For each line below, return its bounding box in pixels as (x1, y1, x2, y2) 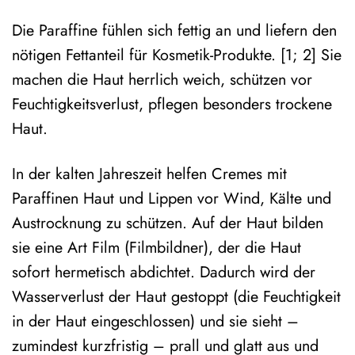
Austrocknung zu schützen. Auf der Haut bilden (12, 212, 323, 235)
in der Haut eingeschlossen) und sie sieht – (12, 310, 299, 333)
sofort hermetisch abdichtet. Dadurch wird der (12, 261, 315, 284)
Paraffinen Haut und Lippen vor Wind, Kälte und (12, 187, 331, 210)
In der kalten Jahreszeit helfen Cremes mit (12, 162, 287, 185)
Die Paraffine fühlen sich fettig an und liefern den (12, 19, 337, 42)
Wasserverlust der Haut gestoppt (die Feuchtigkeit (12, 285, 341, 308)
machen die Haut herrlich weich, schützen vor (12, 68, 312, 91)
